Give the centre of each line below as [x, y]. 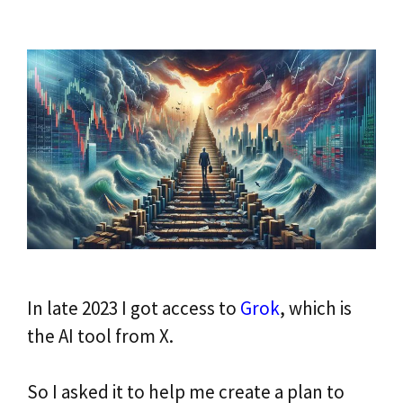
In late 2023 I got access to [134, 308]
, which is [316, 308]
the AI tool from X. [100, 336]
